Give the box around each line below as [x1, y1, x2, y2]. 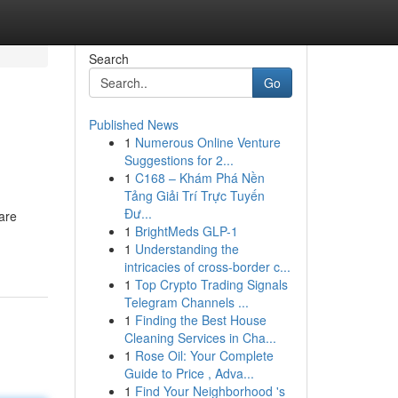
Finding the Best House [134, 311, 267, 329]
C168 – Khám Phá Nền [134, 169, 265, 187]
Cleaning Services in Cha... [123, 329, 276, 346]
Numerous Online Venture [134, 133, 281, 151]
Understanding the [134, 240, 239, 258]
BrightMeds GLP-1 [134, 222, 238, 240]
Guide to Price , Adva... [123, 364, 254, 382]
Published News [88, 115, 179, 133]
